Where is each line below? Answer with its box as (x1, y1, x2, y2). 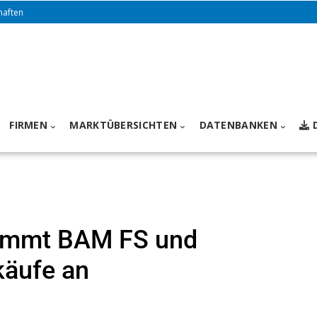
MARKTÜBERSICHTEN (69, 118, 178, 132)
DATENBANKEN (199, 118, 277, 132)
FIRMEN (9, 118, 48, 132)
